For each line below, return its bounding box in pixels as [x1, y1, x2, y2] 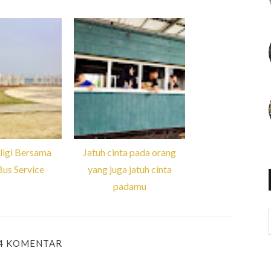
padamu [113, 180, 146, 192]
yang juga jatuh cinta [87, 163, 172, 175]
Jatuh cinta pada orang [83, 146, 176, 158]
